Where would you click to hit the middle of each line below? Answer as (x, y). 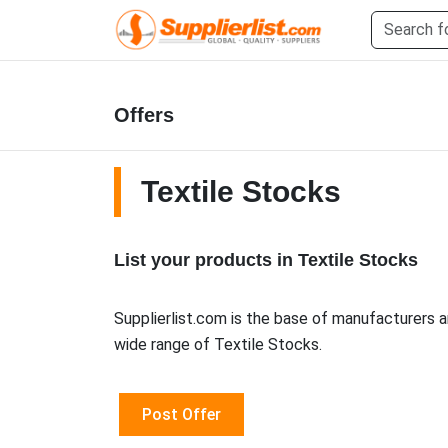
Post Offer (181, 414)
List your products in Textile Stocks (266, 260)
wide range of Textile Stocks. (218, 344)
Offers (144, 115)
